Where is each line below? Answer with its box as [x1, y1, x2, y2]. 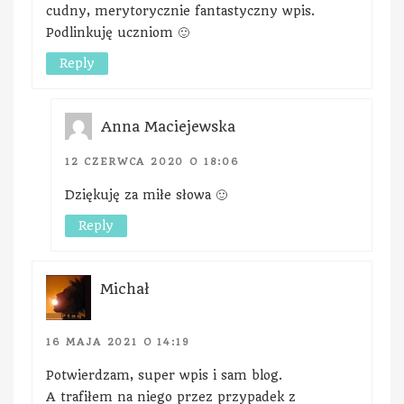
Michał [100, 280, 149, 298]
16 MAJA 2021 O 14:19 [46, 335, 190, 348]
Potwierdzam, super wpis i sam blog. [46, 367, 282, 382]
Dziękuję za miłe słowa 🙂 [65, 187, 227, 202]
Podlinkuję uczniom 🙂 [46, 24, 189, 40]
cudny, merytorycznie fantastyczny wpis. [46, 3, 315, 18]
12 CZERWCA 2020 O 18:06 [65, 155, 240, 168]
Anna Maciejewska [101, 117, 235, 135]
